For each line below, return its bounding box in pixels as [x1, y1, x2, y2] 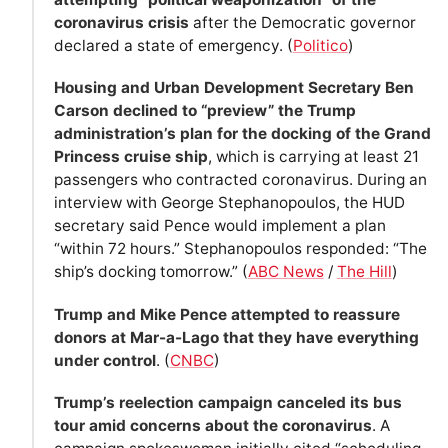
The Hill [336, 262, 392, 282]
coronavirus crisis [53, 13, 189, 33]
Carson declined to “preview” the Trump [53, 101, 356, 121]
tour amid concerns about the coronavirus [53, 415, 372, 435]
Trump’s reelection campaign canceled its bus [53, 392, 402, 412]
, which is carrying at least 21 [207, 147, 419, 167]
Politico [292, 36, 348, 56]
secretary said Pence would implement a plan [53, 216, 386, 236]
